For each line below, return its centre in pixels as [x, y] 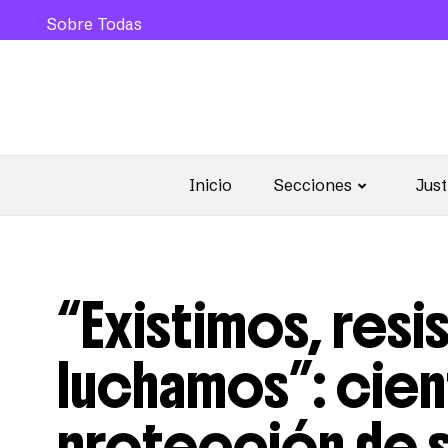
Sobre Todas [94, 24]
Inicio [210, 185]
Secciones [313, 185]
